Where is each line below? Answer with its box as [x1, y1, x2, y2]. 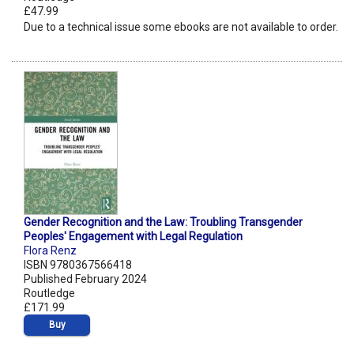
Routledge [24, 287, 75, 300]
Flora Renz [24, 244, 77, 258]
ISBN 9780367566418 [24, 258, 132, 272]
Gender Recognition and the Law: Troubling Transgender [24, 216, 303, 229]
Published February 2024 [24, 273, 147, 286]
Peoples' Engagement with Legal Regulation [24, 230, 243, 243]
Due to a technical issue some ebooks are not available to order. [24, 21, 338, 34]
